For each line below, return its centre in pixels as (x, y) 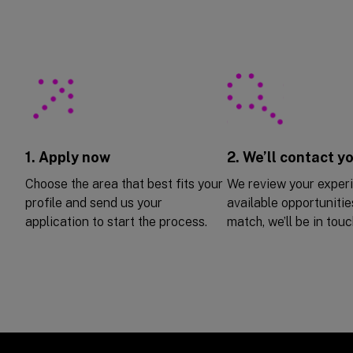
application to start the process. (116, 221)
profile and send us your (94, 203)
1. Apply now (68, 157)
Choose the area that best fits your (124, 184)
